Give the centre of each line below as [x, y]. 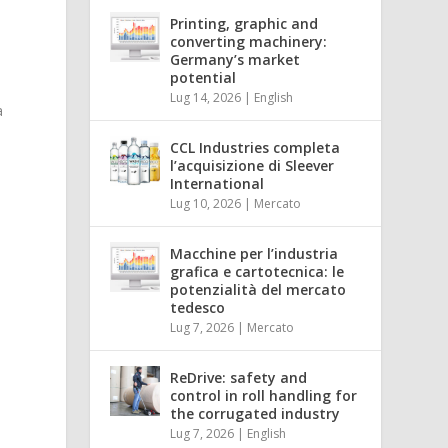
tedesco [198, 307]
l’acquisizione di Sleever [252, 165]
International [217, 183]
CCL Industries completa [255, 147]
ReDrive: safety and [239, 377]
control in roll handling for [264, 395]
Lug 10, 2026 [206, 203]
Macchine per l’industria [254, 253]
